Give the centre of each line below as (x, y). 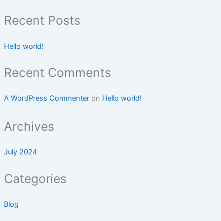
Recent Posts (42, 20)
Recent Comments (57, 72)
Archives (29, 127)
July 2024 (20, 152)
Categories (35, 178)
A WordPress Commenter (46, 98)
